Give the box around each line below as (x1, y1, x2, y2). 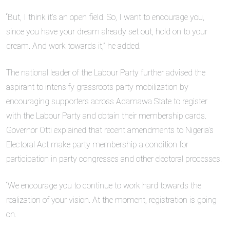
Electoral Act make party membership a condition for (6, 140, 188, 150)
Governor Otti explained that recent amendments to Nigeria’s (6, 125, 214, 136)
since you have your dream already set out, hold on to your (6, 27, 207, 37)
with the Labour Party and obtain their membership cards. (6, 111, 206, 121)
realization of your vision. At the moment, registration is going (6, 195, 217, 205)
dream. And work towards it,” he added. (6, 41, 141, 51)
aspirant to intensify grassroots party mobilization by (6, 82, 188, 92)
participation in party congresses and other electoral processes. (6, 154, 222, 164)
